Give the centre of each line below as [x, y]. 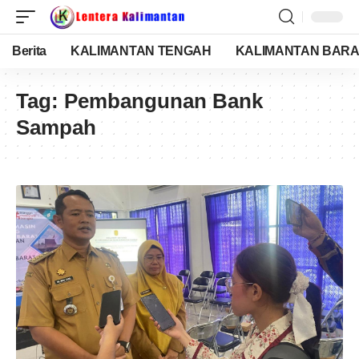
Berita [30, 51]
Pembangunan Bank [163, 101]
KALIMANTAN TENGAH [141, 51]
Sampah [56, 127]
